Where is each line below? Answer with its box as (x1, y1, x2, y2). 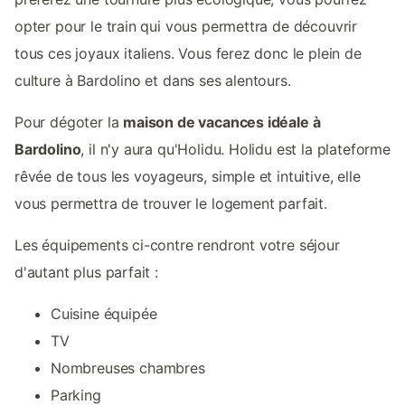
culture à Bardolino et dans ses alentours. (14, 71, 291, 90)
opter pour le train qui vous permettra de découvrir (14, 17, 358, 36)
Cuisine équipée (51, 305, 157, 324)
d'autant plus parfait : (14, 263, 158, 282)
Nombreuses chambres (51, 359, 205, 378)
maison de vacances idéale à (123, 113, 321, 132)
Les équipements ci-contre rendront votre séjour (14, 236, 340, 255)
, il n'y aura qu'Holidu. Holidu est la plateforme (80, 140, 391, 159)
